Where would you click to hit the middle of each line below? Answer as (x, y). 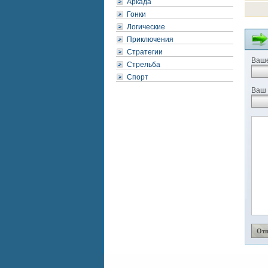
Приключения (150, 39)
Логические (146, 27)
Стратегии (145, 52)
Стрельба (144, 65)
